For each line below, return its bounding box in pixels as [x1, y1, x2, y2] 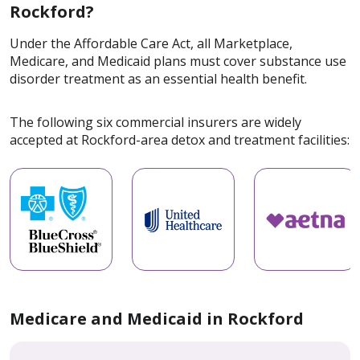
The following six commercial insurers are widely [10, 113, 301, 132]
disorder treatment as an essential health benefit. [10, 70, 307, 88]
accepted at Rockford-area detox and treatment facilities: [10, 131, 350, 149]
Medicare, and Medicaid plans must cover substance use [10, 52, 346, 71]
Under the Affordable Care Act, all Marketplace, [10, 35, 292, 53]
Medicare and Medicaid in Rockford [10, 308, 304, 330]
